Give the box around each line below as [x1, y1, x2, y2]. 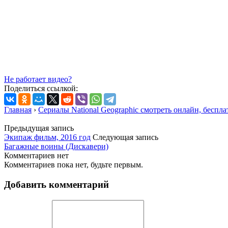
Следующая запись [93, 133, 158, 142]
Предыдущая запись [4, 124, 74, 133]
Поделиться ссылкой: [4, 84, 78, 93]
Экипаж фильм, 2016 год [4, 133, 91, 142]
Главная [4, 105, 32, 115]
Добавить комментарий [4, 179, 109, 190]
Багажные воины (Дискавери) [4, 142, 108, 151]
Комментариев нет [4, 151, 69, 160]
